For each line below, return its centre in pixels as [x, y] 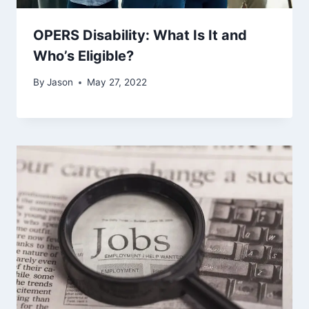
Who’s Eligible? [83, 56]
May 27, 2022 [117, 82]
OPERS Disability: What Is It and [140, 35]
